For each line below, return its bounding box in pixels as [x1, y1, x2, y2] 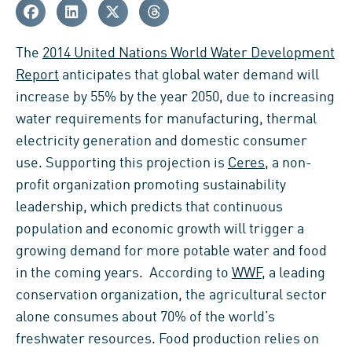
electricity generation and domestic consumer [16, 134, 307, 148]
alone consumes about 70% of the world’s [16, 310, 275, 324]
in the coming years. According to [16, 266, 232, 280]
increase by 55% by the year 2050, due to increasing [16, 90, 335, 104]
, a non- [265, 156, 312, 170]
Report [16, 68, 59, 82]
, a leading [262, 266, 325, 280]
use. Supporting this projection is [16, 156, 228, 170]
